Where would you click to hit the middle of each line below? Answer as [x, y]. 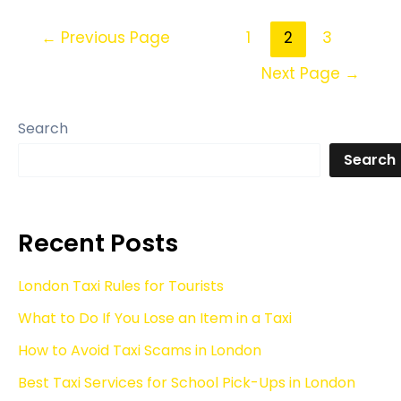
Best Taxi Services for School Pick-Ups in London [187, 383]
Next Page [303, 73]
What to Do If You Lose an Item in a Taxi [155, 319]
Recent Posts [98, 243]
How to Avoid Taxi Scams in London [140, 351]
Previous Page [113, 38]
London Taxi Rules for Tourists [121, 286]
